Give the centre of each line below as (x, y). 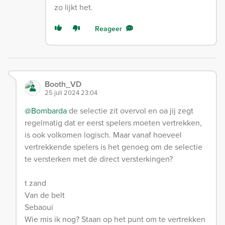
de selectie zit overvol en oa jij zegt (130, 111)
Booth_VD (63, 84)
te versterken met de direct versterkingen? (99, 159)
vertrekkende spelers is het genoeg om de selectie (114, 147)
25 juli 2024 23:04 (71, 93)
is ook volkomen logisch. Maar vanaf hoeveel (103, 135)
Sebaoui (39, 207)
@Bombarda (46, 111)
